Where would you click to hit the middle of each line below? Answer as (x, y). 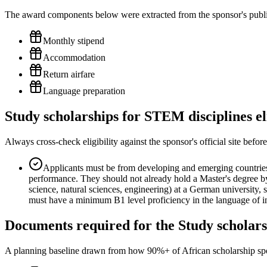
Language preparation (84, 91)
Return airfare (69, 74)
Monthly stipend (74, 41)
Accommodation (74, 58)
